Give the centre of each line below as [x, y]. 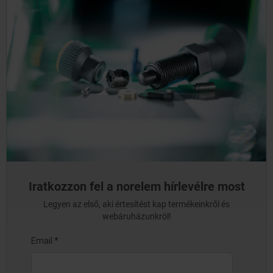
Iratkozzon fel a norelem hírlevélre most [136, 187]
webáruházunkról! [136, 217]
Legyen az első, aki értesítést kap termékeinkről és [136, 204]
